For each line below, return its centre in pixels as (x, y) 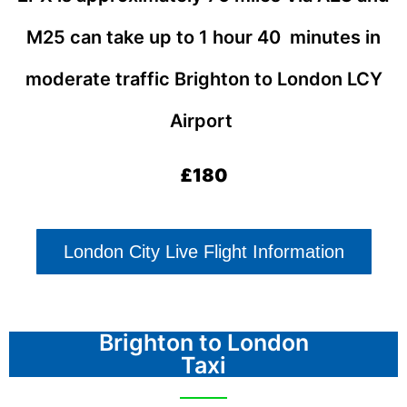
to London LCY (318, 79)
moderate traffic (99, 79)
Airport (203, 120)
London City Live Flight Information (203, 251)
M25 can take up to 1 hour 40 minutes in (203, 37)
